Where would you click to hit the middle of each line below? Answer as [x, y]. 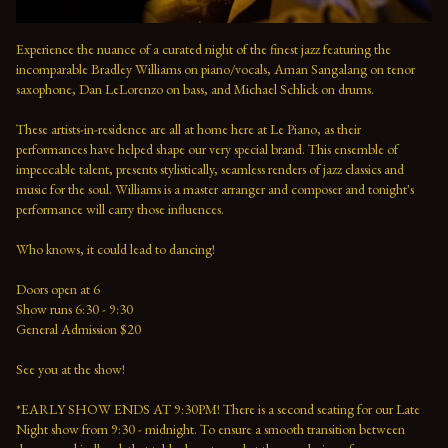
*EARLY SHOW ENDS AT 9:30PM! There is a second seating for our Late [218, 408]
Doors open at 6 [59, 288]
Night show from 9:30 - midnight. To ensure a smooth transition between [210, 428]
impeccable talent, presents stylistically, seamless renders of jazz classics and [210, 168]
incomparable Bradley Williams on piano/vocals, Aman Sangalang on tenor [215, 68]
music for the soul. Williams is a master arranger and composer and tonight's [215, 188]
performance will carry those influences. [121, 208]
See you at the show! [73, 368]
